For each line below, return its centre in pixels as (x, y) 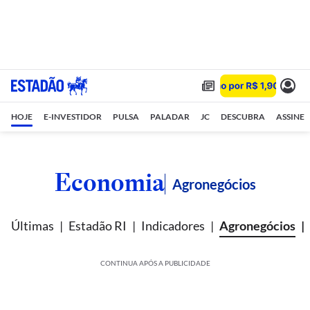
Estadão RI (98, 226)
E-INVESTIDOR (73, 117)
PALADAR (170, 117)
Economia (109, 182)
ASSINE (290, 117)
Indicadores (173, 226)
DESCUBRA (243, 117)
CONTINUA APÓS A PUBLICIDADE (155, 263)
